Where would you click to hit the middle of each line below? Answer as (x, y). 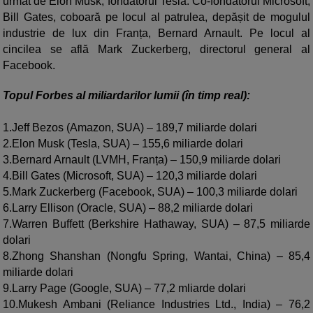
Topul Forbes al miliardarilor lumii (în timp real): (126, 96)
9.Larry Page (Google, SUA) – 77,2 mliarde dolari (124, 289)
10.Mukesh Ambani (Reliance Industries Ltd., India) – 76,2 (156, 305)
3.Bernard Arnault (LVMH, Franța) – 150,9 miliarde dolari (142, 160)
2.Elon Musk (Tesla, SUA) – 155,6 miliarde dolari (123, 144)
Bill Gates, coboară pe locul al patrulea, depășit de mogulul (156, 17)
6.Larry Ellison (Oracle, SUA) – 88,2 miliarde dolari (128, 208)
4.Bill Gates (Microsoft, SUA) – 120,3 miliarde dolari (130, 176)
